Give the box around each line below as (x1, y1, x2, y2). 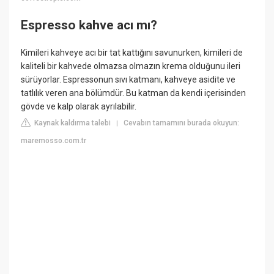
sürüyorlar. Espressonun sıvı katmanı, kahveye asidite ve (21, 75, 236, 85)
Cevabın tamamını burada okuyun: (124, 119, 240, 128)
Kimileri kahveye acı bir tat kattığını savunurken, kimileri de (21, 48, 243, 58)
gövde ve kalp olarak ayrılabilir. (21, 102, 137, 112)
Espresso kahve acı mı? (21, 17, 158, 32)
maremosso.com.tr (21, 136, 87, 146)
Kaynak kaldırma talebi (32, 119, 111, 128)
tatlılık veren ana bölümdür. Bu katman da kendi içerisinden (21, 88, 246, 98)
